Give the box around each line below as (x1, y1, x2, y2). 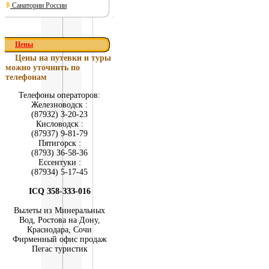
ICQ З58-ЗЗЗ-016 (28, 187, 91, 196)
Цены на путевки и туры (15, 53, 111, 62)
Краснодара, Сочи (27, 225, 92, 234)
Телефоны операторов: (19, 91, 100, 100)
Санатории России (10, 1, 67, 10)
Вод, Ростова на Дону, (19, 216, 100, 225)
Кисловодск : (35, 119, 83, 128)
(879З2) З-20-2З (31, 110, 88, 119)
